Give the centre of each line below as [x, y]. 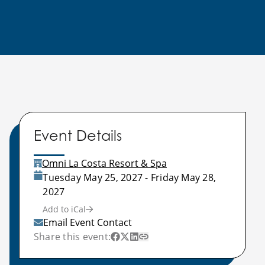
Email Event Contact [88, 222]
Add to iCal [64, 209]
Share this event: [72, 236]
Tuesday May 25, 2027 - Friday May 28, [130, 177]
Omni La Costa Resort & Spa [104, 163]
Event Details [78, 136]
